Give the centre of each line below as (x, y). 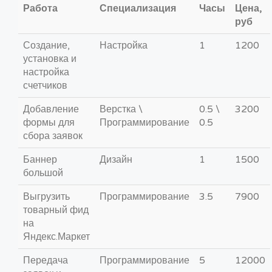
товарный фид (56, 210)
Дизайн (116, 159)
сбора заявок (53, 136)
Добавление (51, 109)
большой (43, 173)
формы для (49, 122)
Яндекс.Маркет (56, 236)
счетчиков (45, 85)
